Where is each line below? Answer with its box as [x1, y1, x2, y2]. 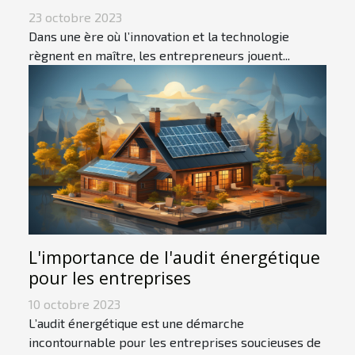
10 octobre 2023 [29, 296, 120, 312]
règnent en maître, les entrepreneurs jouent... [29, 47, 290, 63]
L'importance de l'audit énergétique [29, 246, 320, 269]
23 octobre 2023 [29, 9, 122, 25]
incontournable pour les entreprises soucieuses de [29, 334, 321, 350]
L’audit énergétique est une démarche [29, 315, 244, 331]
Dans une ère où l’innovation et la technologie [29, 28, 289, 44]
